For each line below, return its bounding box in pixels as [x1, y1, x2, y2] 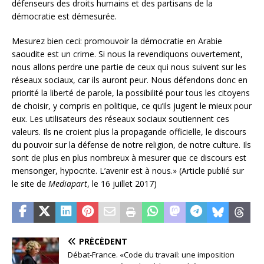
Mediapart [48, 178, 87, 190]
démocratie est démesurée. [12, 11, 117, 22]
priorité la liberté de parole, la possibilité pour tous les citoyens [12, 87, 250, 99]
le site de [12, 178, 48, 190]
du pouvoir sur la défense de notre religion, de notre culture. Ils [12, 139, 251, 151]
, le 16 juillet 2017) [87, 178, 157, 190]
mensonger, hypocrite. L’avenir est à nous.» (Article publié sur [12, 165, 244, 177]
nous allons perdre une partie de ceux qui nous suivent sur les [12, 61, 246, 73]
